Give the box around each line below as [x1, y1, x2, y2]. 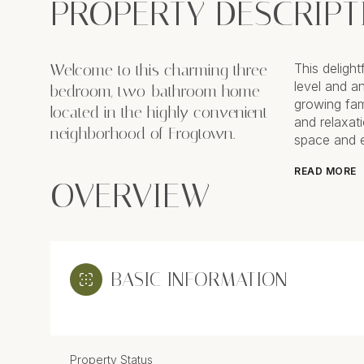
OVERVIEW [50, 175, 210, 216]
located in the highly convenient [50, 102, 268, 122]
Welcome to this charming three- [50, 60, 274, 80]
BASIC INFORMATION [110, 267, 288, 291]
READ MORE [294, 165, 357, 177]
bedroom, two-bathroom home [50, 81, 260, 101]
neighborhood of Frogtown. [50, 123, 235, 143]
